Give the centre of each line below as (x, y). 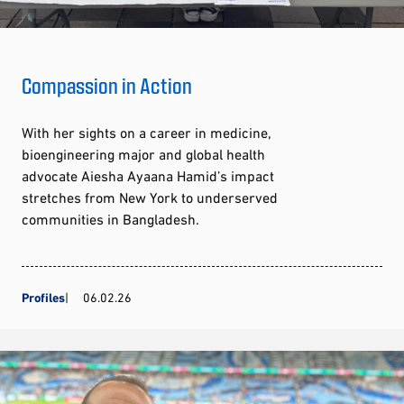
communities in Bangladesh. (110, 219)
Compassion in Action (107, 85)
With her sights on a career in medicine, (147, 132)
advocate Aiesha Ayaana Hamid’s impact (148, 175)
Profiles (43, 297)
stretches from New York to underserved (150, 197)
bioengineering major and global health (143, 154)
